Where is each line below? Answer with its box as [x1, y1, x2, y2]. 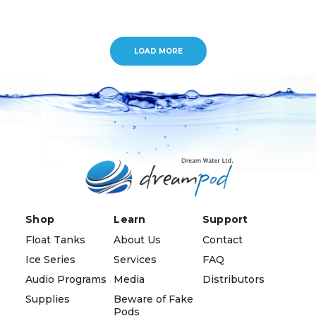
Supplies [25, 292, 70, 305]
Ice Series [25, 253, 75, 266]
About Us [114, 233, 162, 246]
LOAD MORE [133, 46, 183, 56]
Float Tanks [25, 233, 85, 246]
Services [114, 253, 157, 266]
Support [202, 212, 248, 226]
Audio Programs [25, 272, 107, 286]
